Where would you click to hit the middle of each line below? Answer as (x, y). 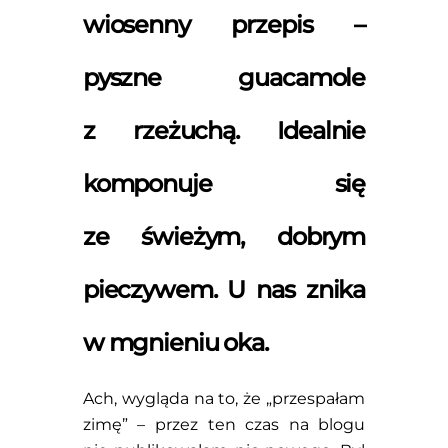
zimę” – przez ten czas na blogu (224, 424)
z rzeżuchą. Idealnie (224, 130)
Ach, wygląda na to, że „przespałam (224, 398)
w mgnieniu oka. (175, 342)
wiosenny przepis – (224, 24)
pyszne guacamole (224, 77)
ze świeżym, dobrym (224, 236)
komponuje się (224, 183)
